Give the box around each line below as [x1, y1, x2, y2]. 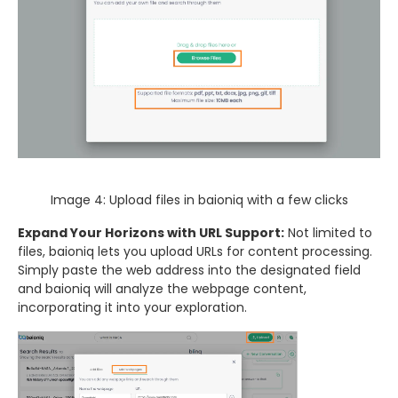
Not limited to [284, 223, 372, 242]
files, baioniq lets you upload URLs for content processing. [18, 242, 372, 260]
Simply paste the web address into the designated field [18, 260, 361, 279]
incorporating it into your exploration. [18, 298, 247, 316]
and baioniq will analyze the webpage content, [18, 279, 306, 298]
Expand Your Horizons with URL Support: [18, 223, 284, 242]
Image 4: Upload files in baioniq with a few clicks [50, 190, 348, 209]
